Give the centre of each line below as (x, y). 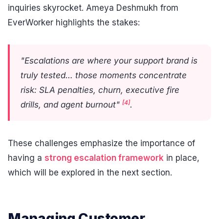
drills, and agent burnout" (71, 105)
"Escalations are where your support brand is (109, 61)
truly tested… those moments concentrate (104, 76)
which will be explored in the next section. (90, 172)
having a (26, 158)
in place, (182, 158)
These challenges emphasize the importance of (101, 143)
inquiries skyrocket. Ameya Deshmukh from (93, 8)
